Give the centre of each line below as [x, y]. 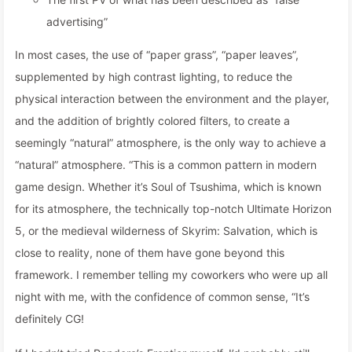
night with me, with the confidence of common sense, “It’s [162, 297]
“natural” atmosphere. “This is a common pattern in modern [166, 165]
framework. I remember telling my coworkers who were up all [171, 275]
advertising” [77, 22]
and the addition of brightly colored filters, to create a [152, 121]
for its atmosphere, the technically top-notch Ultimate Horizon [173, 209]
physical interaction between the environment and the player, [172, 99]
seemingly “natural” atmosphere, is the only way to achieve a [170, 143]
